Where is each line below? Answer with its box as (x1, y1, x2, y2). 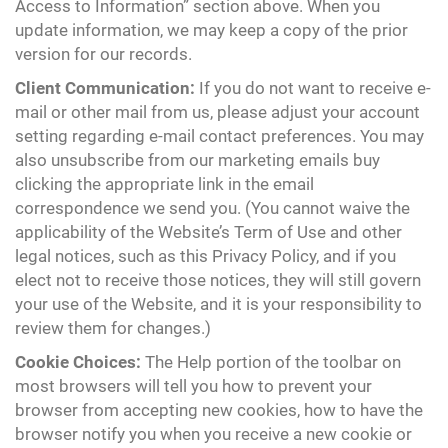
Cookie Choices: (15, 352, 141, 372)
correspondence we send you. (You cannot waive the (15, 198, 410, 218)
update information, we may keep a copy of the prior (15, 20, 408, 40)
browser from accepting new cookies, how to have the (15, 400, 423, 420)
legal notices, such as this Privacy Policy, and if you (15, 246, 396, 266)
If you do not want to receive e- (195, 78, 431, 98)
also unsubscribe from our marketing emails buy (15, 150, 380, 170)
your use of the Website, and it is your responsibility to (15, 294, 422, 314)
